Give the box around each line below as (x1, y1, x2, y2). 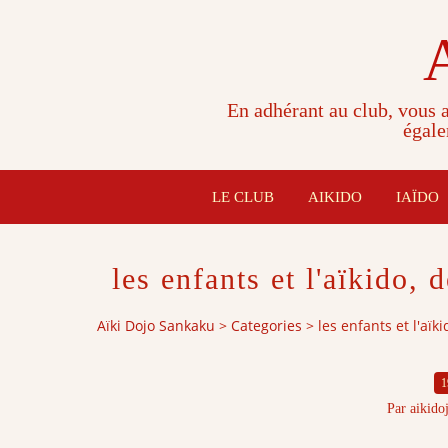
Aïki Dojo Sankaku (97, 316, 215, 336)
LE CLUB (212, 189, 274, 205)
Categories (231, 316, 302, 336)
